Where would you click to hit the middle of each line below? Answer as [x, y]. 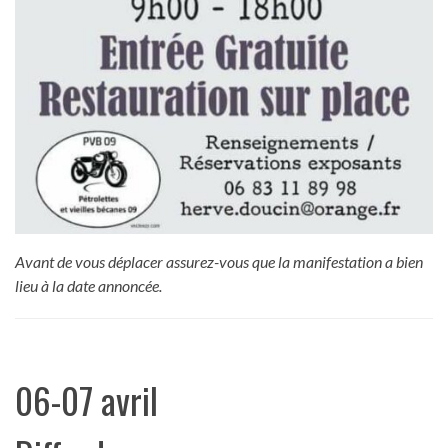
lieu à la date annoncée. [88, 286]
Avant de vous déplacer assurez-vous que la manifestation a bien [219, 262]
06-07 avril [86, 400]
